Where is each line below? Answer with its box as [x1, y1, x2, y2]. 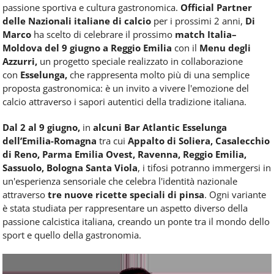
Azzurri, [2, 55, 37, 68]
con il [172, 42, 199, 54]
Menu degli [199, 42, 251, 54]
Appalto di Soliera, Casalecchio [128, 135, 270, 147]
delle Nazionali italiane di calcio [2, 15, 151, 28]
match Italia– [175, 28, 237, 41]
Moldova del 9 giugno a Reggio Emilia [2, 42, 172, 54]
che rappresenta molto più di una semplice [67, 68, 250, 81]
